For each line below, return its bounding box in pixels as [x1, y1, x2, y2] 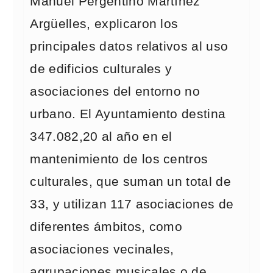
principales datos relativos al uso [30, 39, 229, 54]
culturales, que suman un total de [30, 174, 232, 189]
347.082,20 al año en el [30, 129, 172, 144]
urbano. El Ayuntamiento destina [30, 107, 226, 121]
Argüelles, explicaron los [30, 16, 179, 31]
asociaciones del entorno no [30, 84, 200, 99]
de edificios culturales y [30, 62, 172, 76]
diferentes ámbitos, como [30, 219, 183, 234]
